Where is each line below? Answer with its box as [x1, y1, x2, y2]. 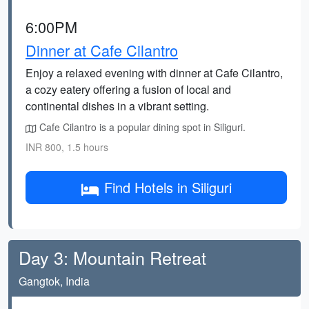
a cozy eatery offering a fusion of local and [26, 81, 231, 97]
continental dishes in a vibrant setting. [26, 98, 209, 114]
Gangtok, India [19, 273, 90, 289]
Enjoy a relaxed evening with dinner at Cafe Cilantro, [26, 65, 283, 81]
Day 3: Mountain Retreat [19, 245, 206, 270]
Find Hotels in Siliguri [103, 177, 232, 197]
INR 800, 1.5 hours [26, 140, 108, 154]
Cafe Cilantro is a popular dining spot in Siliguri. [37, 120, 246, 134]
